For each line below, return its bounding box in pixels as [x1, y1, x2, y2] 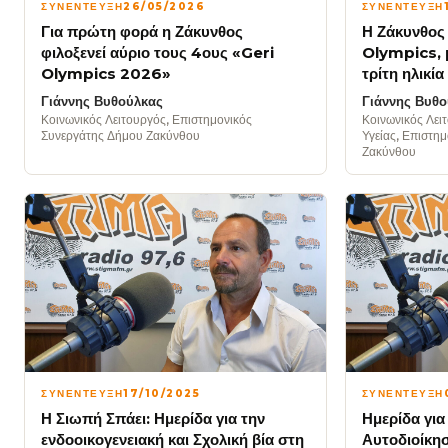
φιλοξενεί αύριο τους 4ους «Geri [41, 43, 274, 63]
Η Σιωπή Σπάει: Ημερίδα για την [41, 408, 265, 428]
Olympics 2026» [41, 64, 171, 84]
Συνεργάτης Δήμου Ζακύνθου [41, 128, 200, 144]
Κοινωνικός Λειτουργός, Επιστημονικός [41, 112, 252, 128]
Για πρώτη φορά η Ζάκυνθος [41, 22, 243, 42]
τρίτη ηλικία [361, 64, 444, 84]
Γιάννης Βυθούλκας [41, 93, 163, 110]
